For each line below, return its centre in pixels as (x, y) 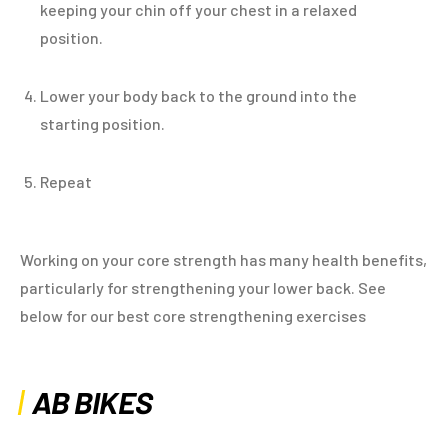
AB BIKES (93, 402)
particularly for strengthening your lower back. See (203, 287)
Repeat (66, 181)
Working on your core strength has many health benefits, (223, 259)
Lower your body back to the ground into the (198, 95)
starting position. (102, 123)
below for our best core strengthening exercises (193, 315)
